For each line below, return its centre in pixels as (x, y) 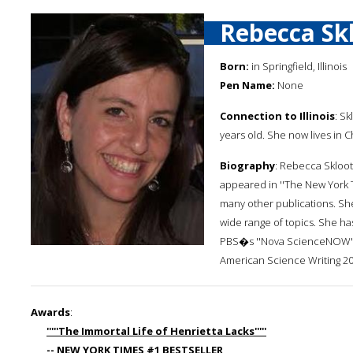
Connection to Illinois (277, 116)
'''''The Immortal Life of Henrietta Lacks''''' (156, 331)
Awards (50, 312)
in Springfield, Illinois (298, 66)
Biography (247, 165)
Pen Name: (247, 85)
